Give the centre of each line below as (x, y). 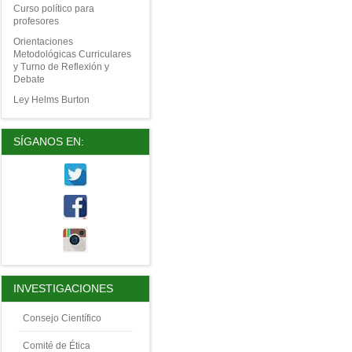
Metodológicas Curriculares (72, 55)
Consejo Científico (62, 318)
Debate (29, 80)
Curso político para (53, 9)
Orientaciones (43, 42)
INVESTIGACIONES (63, 289)
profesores (36, 22)
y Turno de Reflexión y (61, 67)
